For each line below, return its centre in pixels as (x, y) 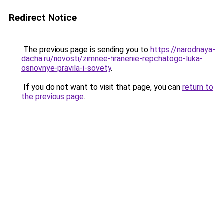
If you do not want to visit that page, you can (102, 87)
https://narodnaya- (183, 49)
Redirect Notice (43, 18)
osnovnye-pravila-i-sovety (66, 68)
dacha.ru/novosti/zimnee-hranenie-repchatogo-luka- (112, 59)
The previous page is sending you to (86, 49)
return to (198, 87)
